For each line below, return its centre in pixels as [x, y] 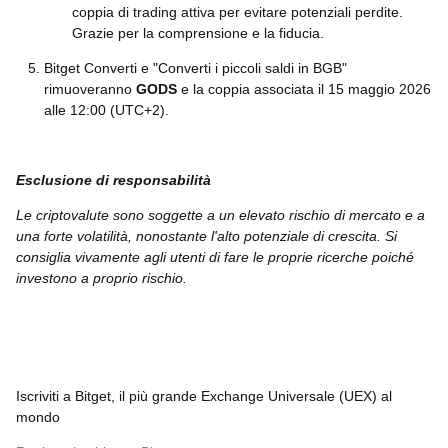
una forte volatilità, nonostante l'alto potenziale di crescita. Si [206, 236]
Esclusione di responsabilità [113, 180]
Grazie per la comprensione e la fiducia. [198, 33]
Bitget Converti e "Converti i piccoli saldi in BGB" [195, 68]
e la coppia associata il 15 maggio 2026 [306, 89]
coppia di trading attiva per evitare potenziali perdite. [237, 12]
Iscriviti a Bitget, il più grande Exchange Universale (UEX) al [204, 396]
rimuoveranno [90, 89]
